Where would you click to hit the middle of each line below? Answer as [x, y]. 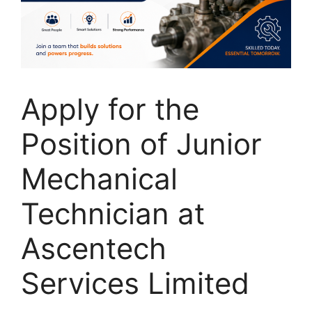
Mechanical [99, 179]
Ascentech [94, 248]
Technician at [113, 213]
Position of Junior [141, 144]
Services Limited [135, 283]
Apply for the [110, 109]
